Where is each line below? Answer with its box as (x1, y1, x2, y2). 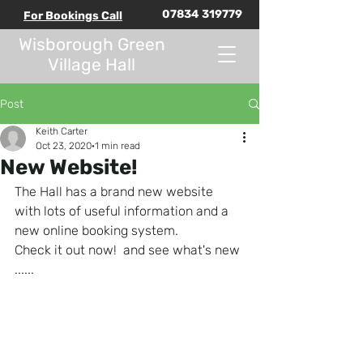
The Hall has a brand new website (15, 184, 216, 199)
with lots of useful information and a (15, 203, 232, 219)
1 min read (95, 140, 140, 152)
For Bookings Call (23, 9, 122, 23)
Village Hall (48, 54, 135, 75)
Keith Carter (36, 126, 88, 137)
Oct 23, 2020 (36, 140, 92, 152)
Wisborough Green (18, 34, 165, 54)
